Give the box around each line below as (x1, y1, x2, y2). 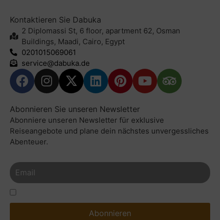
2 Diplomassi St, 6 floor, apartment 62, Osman (21, 26, 180, 35)
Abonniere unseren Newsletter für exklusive (10, 115, 164, 125)
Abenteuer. (10, 137, 48, 146)
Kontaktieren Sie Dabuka (10, 14, 101, 25)
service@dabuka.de (21, 58, 90, 68)
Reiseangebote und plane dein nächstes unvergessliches (10, 126, 209, 136)
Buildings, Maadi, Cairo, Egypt (21, 36, 125, 46)
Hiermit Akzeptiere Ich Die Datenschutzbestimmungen (22, 189, 166, 197)
